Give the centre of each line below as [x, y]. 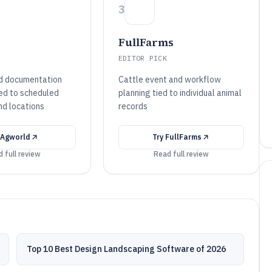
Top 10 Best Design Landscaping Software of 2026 [127, 249]
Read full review [181, 154]
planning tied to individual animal [180, 93]
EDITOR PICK [143, 58]
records [133, 106]
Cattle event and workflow [169, 80]
